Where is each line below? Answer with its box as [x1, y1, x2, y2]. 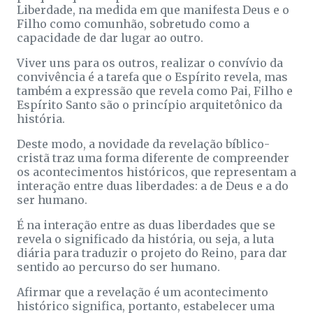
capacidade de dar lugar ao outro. [17, 30, 203, 45]
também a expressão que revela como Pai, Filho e [17, 83, 293, 98]
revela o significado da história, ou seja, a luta [17, 231, 274, 246]
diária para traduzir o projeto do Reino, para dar [17, 245, 287, 260]
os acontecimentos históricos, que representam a [17, 164, 296, 179]
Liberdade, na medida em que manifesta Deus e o [17, 2, 289, 17]
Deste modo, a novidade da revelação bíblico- [17, 136, 270, 151]
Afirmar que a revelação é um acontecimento [17, 284, 268, 299]
